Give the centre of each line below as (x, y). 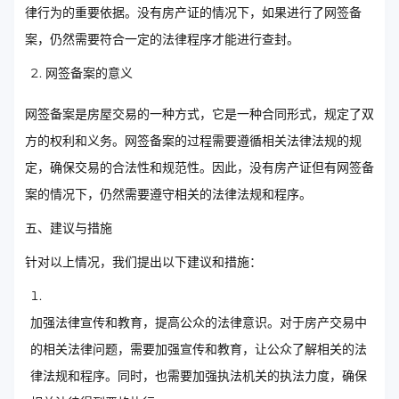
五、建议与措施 (69, 228)
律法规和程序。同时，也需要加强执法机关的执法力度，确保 (199, 375)
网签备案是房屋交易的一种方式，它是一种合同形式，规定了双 (199, 114)
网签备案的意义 (89, 73)
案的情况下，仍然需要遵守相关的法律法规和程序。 (168, 194)
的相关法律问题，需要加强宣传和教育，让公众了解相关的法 (199, 349)
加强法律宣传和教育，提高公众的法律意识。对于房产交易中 (199, 322)
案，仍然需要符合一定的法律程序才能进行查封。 (162, 39)
